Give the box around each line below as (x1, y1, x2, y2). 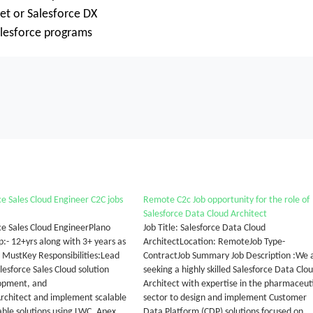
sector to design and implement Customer (143, 293, 307, 303)
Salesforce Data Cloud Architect (143, 209, 267, 219)
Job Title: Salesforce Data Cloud (143, 223, 265, 233)
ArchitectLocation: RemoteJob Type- (143, 237, 285, 247)
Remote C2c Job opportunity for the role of (143, 195, 310, 205)
